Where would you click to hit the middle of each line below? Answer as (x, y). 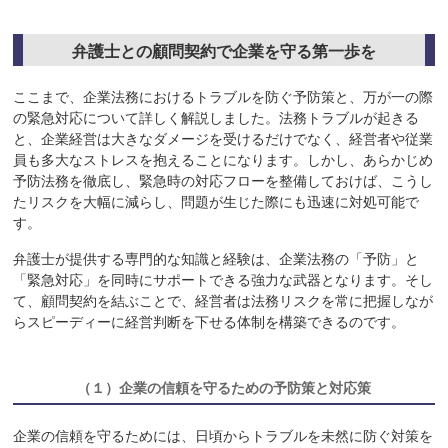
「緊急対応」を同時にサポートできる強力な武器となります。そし (223, 280)
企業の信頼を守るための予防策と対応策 (244, 387)
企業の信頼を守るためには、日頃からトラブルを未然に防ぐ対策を (223, 436)
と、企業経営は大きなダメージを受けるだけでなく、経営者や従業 (223, 139)
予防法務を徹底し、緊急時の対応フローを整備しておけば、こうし (223, 181)
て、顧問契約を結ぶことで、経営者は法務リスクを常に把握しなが (223, 301)
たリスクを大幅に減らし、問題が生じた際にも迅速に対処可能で (216, 202)
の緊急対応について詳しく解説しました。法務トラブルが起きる (216, 118)
